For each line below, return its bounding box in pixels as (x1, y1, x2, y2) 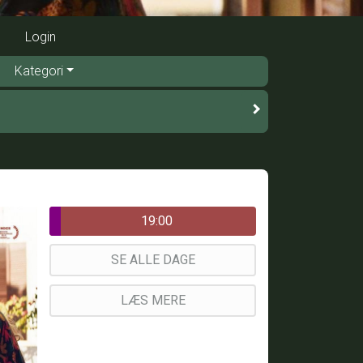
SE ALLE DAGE (110, 251, 195, 267)
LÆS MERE (120, 292, 186, 308)
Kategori (14, 62, 63, 79)
